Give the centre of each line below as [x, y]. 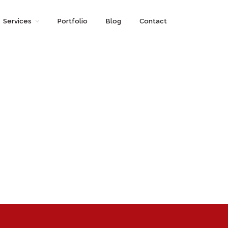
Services [17, 21]
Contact [153, 21]
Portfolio [73, 21]
